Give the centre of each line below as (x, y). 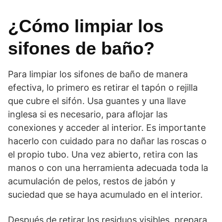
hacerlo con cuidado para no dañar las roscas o (107, 141)
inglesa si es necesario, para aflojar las (88, 114)
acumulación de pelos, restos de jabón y (92, 181)
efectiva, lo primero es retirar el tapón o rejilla (103, 87)
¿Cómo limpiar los (86, 26)
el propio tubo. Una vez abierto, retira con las (103, 154)
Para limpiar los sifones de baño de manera (98, 74)
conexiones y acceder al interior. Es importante (107, 128)
